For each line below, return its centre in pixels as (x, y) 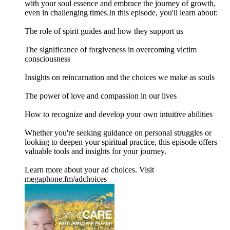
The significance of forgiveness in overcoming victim (111, 50)
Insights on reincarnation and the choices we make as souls (120, 78)
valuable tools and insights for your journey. (95, 151)
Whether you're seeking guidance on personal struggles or (118, 133)
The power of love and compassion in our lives (101, 96)
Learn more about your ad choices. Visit (89, 170)
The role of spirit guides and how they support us (104, 31)
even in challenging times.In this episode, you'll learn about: (121, 13)
